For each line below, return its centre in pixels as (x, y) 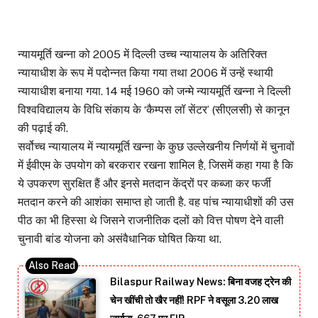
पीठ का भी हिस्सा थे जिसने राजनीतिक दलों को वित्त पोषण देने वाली (151, 221)
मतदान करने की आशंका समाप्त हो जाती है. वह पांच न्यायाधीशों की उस (156, 202)
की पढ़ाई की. (43, 128)
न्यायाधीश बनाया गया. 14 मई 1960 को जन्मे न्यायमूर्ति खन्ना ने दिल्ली (154, 92)
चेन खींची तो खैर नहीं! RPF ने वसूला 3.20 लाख (194, 301)
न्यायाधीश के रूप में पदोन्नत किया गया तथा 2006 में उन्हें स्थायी (146, 73)
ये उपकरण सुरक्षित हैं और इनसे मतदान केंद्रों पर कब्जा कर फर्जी (144, 184)
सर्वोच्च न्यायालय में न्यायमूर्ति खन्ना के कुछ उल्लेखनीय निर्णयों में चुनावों (156, 147)
